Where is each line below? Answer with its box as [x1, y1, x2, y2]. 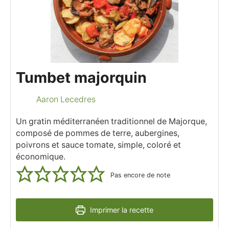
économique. [16, 151, 65, 162]
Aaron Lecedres [36, 95, 96, 105]
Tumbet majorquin [16, 68, 147, 86]
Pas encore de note [110, 171, 171, 179]
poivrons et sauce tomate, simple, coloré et [16, 140, 181, 150]
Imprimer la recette [87, 205, 153, 214]
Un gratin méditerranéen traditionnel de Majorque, [16, 116, 207, 126]
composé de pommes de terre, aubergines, [16, 128, 179, 138]
